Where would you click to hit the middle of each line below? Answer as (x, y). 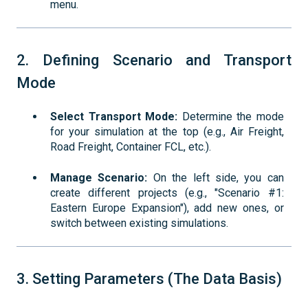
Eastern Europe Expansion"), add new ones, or (167, 208)
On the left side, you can (216, 177)
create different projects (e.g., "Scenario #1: (167, 192)
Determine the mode (231, 117)
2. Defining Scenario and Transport (154, 60)
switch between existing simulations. (139, 223)
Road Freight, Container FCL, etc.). (131, 147)
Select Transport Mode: (114, 117)
